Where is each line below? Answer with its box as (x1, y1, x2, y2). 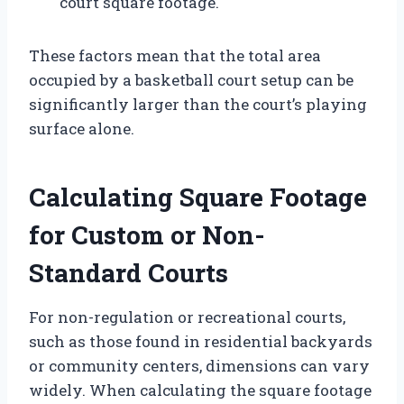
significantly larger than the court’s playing (29, 93, 367, 115)
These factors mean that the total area (29, 44, 321, 66)
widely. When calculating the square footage (29, 379, 372, 400)
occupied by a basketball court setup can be (29, 69, 353, 90)
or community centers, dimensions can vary (29, 354, 370, 376)
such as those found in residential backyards (29, 330, 372, 352)
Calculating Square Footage (29, 179, 367, 214)
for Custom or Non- (29, 217, 265, 252)
